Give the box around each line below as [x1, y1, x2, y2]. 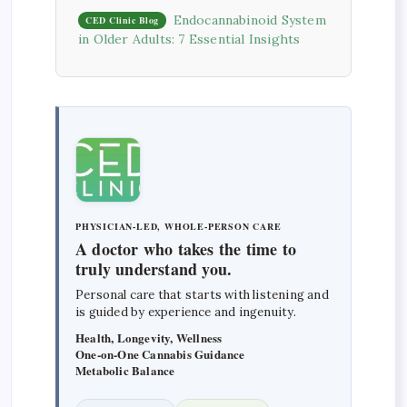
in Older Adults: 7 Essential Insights [78, 30, 301, 47]
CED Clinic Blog [85, 13, 159, 26]
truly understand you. [75, 256, 233, 281]
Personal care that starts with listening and [75, 286, 329, 303]
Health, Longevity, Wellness [75, 328, 223, 346]
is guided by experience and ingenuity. [75, 303, 297, 320]
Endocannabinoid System [173, 11, 326, 28]
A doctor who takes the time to [75, 236, 296, 261]
